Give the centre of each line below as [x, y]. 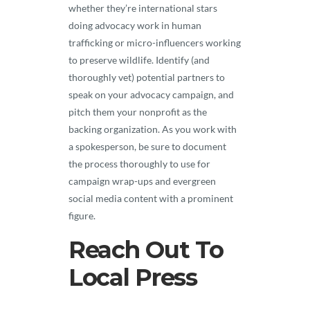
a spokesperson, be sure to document [147, 146]
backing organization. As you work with [153, 129]
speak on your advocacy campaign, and [151, 94]
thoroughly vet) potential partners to [147, 77]
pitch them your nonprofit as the [138, 112]
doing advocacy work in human [135, 25]
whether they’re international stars [143, 8]
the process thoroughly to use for [139, 164]
